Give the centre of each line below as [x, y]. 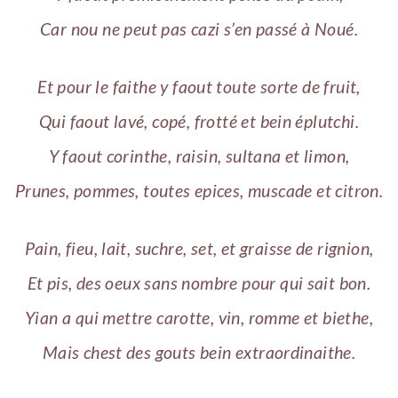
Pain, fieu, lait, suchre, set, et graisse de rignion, [199, 248]
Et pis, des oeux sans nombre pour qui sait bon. [199, 283]
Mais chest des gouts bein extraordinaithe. [199, 352]
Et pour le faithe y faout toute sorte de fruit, [199, 87]
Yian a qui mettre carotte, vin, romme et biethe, [199, 317]
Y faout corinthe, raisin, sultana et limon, [199, 156]
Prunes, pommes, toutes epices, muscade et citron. [199, 191]
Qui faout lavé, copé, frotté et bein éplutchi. [199, 122]
